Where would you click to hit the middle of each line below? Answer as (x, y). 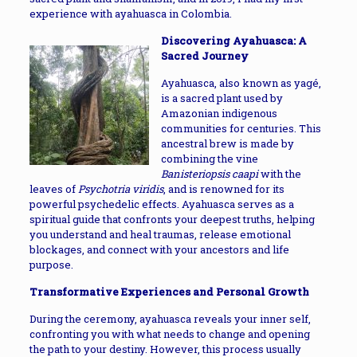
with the (279, 174)
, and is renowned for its (224, 189)
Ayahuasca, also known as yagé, (241, 83)
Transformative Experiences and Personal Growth (169, 292)
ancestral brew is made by (227, 143)
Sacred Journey (204, 56)
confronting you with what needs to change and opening (169, 334)
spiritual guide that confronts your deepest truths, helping (172, 219)
